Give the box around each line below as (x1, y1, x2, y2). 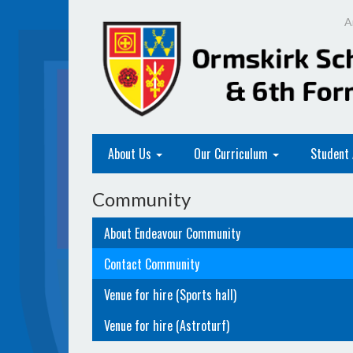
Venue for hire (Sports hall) (104, 285, 236, 304)
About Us (108, 144, 154, 163)
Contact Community (104, 255, 199, 273)
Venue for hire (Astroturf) (104, 316, 229, 335)
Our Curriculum (194, 144, 271, 163)
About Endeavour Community (104, 224, 240, 243)
